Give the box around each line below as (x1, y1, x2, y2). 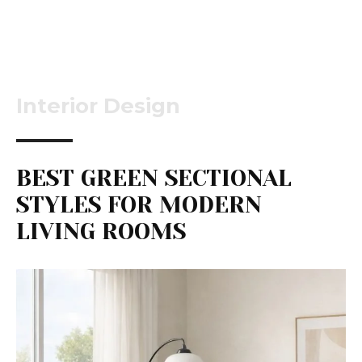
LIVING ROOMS (16, 218, 186, 246)
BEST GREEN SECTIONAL (16, 165, 292, 192)
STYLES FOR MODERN (16, 192, 262, 219)
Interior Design (16, 93, 180, 120)
